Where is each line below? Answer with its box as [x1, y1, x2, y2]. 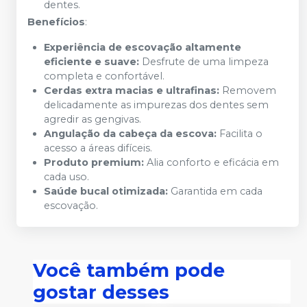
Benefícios [27, 16, 85, 29]
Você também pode [33, 259, 225, 282]
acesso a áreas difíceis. [44, 142, 152, 155]
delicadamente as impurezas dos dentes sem [44, 99, 269, 112]
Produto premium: [44, 156, 144, 169]
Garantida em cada [168, 185, 262, 198]
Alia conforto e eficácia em [144, 156, 279, 169]
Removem [219, 84, 276, 97]
